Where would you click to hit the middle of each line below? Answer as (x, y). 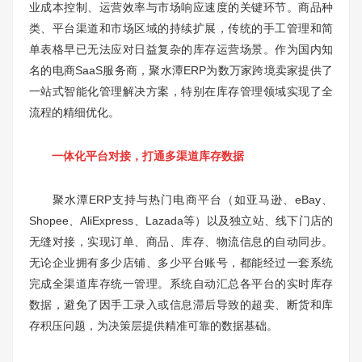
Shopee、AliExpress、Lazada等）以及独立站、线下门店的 (181, 221)
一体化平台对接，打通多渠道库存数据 (137, 156)
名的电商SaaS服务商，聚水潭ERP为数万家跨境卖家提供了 (181, 70)
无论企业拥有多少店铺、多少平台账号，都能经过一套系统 (181, 263)
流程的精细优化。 (74, 112)
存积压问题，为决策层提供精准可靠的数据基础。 (154, 326)
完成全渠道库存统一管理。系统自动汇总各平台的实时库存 (181, 284)
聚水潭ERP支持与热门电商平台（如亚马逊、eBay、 (181, 200)
